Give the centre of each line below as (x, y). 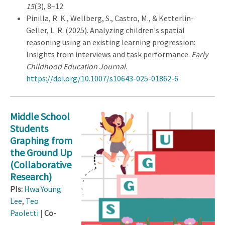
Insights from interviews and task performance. (109, 54)
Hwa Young (43, 189)
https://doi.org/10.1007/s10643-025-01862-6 (102, 79)
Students (29, 128)
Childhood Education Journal (76, 67)
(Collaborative (41, 164)
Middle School (40, 116)
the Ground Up (41, 152)
